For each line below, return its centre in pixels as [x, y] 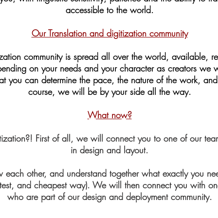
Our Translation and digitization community [109, 33]
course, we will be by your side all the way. [109, 91]
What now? [109, 115]
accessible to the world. [109, 10]
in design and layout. [109, 150]
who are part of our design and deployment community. [109, 197]
